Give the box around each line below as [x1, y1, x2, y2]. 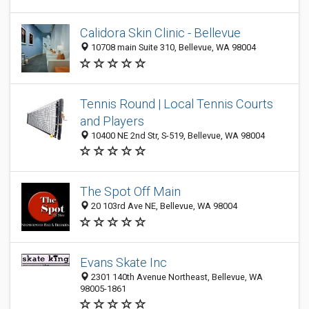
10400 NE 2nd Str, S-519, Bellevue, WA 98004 [89, 130, 265, 141]
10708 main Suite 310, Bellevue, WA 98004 [89, 42, 256, 53]
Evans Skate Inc [80, 255, 167, 270]
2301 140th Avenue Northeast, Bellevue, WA [89, 272, 263, 282]
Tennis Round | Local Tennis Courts [80, 97, 273, 111]
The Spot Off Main [80, 184, 181, 199]
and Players [80, 114, 144, 128]
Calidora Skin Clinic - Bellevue [80, 26, 241, 41]
